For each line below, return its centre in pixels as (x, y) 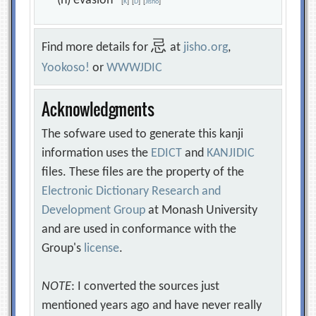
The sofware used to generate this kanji (143, 135)
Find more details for (97, 48)
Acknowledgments (98, 109)
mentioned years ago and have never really (152, 306)
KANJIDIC (231, 154)
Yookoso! (66, 68)
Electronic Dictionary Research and (132, 192)
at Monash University (202, 211)
